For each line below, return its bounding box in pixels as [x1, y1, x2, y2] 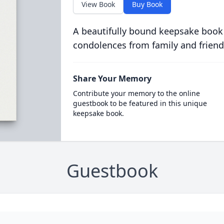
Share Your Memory [72, 73, 151, 84]
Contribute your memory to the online [72, 88, 200, 98]
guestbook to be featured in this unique [72, 98, 207, 108]
